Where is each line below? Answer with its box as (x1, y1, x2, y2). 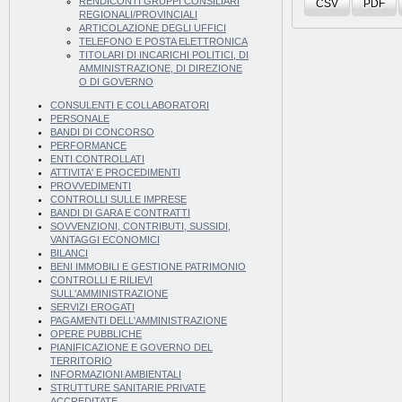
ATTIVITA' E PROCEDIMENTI (50, 167, 180, 179)
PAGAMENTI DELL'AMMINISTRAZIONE (50, 315, 227, 327)
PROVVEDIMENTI (50, 180, 131, 192)
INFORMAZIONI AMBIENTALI (50, 369, 181, 380)
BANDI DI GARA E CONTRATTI (50, 207, 190, 219)
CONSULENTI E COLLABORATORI (50, 100, 209, 111)
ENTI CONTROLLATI (50, 153, 144, 165)
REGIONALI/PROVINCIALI (79, 9, 197, 21)
